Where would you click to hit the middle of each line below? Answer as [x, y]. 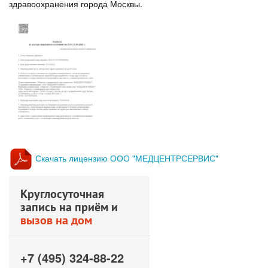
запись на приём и [69, 207]
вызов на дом [56, 220]
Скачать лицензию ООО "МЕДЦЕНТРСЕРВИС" [127, 158]
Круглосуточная [62, 194]
